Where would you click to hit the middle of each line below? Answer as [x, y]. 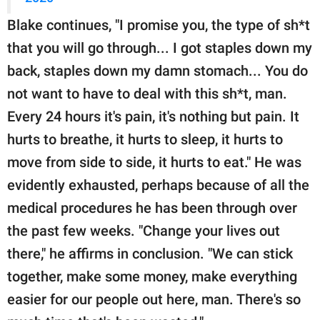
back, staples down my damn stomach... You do [157, 70]
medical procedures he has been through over [152, 207]
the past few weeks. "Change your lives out [144, 230]
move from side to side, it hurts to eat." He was [154, 162]
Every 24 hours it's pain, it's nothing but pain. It [153, 116]
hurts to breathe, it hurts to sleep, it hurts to [145, 139]
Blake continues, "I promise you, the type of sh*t [159, 25]
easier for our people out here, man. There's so [154, 299]
